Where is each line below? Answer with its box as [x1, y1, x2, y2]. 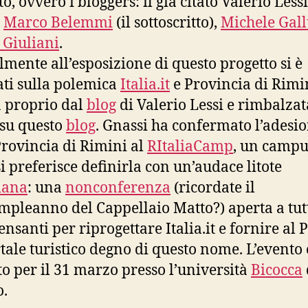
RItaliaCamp [147, 137, 233, 156]
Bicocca [251, 261, 302, 280]
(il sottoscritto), [113, 13, 221, 32]
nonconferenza [65, 178, 170, 197]
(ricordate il [170, 178, 255, 197]
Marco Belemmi [3, 13, 113, 32]
